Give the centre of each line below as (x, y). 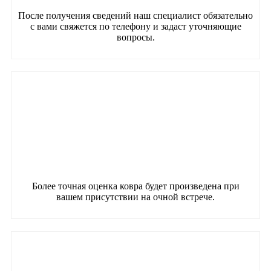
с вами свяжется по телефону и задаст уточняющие (135, 26)
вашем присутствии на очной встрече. (135, 197)
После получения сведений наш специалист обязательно (135, 15)
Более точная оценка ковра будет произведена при (135, 186)
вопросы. (135, 37)
